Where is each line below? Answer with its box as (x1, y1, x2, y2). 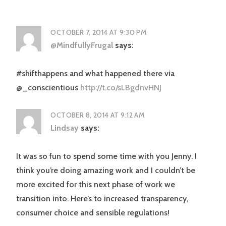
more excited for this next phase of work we (16, 179, 175, 189)
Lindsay (50, 123, 79, 133)
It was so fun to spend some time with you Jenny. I (16, 151, 197, 161)
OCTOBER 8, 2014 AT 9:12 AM (50, 110, 145, 120)
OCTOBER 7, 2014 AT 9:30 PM (50, 27, 147, 37)
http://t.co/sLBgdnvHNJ (80, 82, 161, 92)
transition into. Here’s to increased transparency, (16, 193, 188, 203)
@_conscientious (16, 82, 80, 92)
